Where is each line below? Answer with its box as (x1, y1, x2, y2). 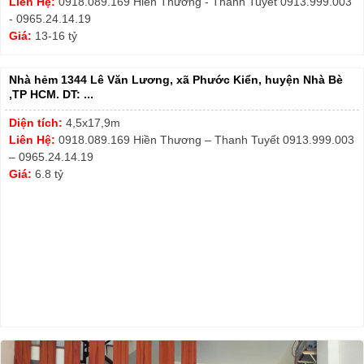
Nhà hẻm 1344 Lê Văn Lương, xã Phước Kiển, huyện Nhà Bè (9, 73, 343, 87)
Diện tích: (9, 116, 66, 130)
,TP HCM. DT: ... (9, 88, 93, 102)
